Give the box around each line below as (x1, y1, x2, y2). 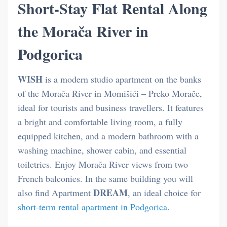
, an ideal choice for (128, 186, 201, 199)
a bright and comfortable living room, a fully (18, 115, 182, 128)
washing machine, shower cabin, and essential (18, 143, 186, 156)
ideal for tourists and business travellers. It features (18, 101, 204, 113)
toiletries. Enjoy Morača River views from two (18, 158, 188, 170)
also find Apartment (18, 186, 93, 199)
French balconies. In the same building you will (18, 172, 193, 184)
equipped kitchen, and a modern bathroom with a (18, 129, 199, 142)
